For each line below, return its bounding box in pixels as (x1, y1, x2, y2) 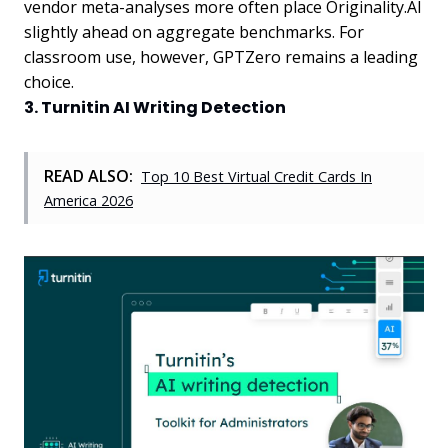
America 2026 (44, 190, 133, 210)
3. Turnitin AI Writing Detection (24, 95, 286, 119)
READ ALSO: (44, 164, 133, 187)
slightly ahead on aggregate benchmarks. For (24, 20, 364, 43)
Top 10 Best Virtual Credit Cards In (141, 166, 372, 186)
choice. (24, 70, 74, 93)
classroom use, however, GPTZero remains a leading (24, 45, 418, 68)
